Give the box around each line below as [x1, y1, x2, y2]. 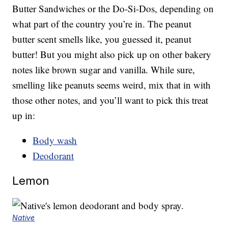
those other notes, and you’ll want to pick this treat [12, 94, 209, 107]
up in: [12, 109, 36, 122]
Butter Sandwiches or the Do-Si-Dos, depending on [12, 2, 214, 15]
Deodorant [33, 149, 74, 162]
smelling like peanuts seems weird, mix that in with [12, 78, 211, 92]
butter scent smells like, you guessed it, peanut [12, 33, 192, 46]
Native [12, 213, 35, 222]
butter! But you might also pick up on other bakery [12, 48, 212, 61]
